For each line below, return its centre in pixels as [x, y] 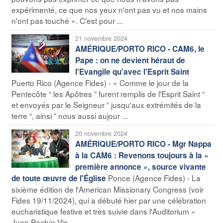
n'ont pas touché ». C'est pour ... [67, 20]
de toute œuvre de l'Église [59, 178]
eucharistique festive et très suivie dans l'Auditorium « [104, 211]
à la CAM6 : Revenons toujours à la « [142, 155]
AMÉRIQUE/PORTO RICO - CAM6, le [140, 49]
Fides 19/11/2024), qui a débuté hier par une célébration [109, 200]
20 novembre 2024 [101, 133]
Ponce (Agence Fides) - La [154, 177]
